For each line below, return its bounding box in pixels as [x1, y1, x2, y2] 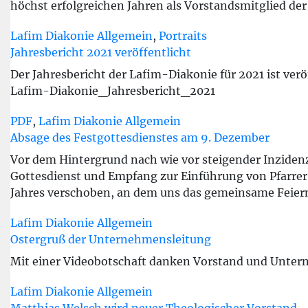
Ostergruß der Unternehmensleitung [10, 232, 211, 246]
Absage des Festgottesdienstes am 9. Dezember [10, 131, 269, 144]
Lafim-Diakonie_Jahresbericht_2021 [10, 84, 215, 98]
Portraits [159, 29, 207, 43]
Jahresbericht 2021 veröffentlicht [10, 45, 191, 59]
